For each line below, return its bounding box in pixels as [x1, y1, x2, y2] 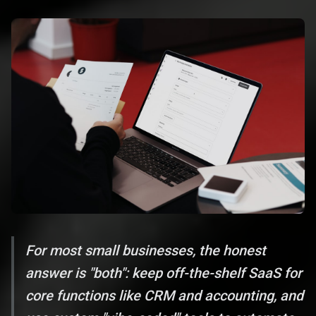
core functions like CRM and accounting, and [25, 287, 303, 305]
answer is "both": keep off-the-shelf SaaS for [25, 265, 302, 282]
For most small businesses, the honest [25, 242, 266, 260]
